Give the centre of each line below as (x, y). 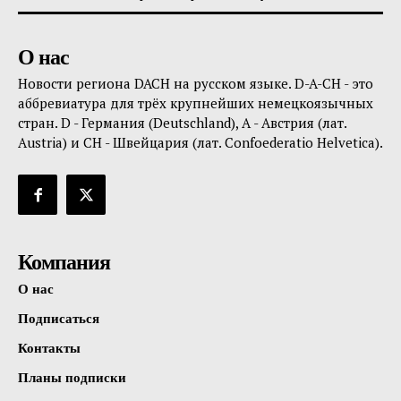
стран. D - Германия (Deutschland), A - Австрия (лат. (182, 123)
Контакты (49, 347)
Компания (64, 260)
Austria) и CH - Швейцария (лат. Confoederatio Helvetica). (200, 143)
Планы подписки (72, 376)
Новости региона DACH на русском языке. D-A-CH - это (196, 84)
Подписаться (59, 317)
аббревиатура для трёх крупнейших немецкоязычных (196, 103)
